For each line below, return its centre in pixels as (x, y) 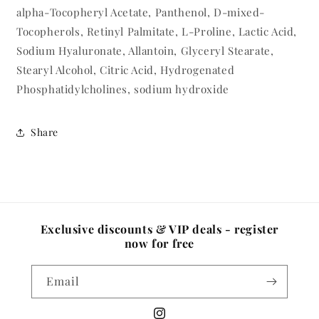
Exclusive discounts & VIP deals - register (159, 229)
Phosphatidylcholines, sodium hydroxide (123, 89)
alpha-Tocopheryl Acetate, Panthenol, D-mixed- (141, 12)
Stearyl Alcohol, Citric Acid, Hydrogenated (126, 69)
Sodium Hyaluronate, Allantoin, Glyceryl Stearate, (145, 50)
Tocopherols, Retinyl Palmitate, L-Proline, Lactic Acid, (157, 31)
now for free (159, 243)
